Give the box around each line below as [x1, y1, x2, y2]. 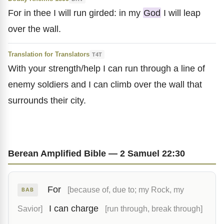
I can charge [49, 203, 98, 213]
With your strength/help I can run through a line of [8, 63, 205, 73]
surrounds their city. [8, 95, 86, 105]
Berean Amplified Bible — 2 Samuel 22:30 [8, 148, 185, 158]
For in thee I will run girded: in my [8, 7, 143, 18]
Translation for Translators [8, 50, 89, 58]
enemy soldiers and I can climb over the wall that [8, 79, 202, 89]
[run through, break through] [105, 204, 202, 213]
